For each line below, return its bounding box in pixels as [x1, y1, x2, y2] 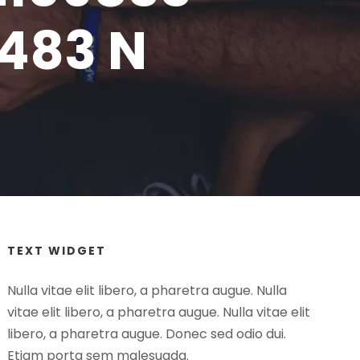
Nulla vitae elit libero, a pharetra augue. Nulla [7, 281, 288, 300]
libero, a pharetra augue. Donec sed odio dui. [7, 325, 287, 343]
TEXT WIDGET [7, 243, 107, 259]
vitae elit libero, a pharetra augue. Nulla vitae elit [7, 303, 311, 321]
